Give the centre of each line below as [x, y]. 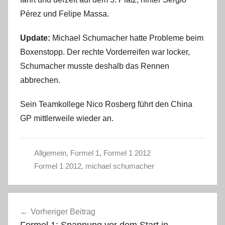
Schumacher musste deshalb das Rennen [95, 66]
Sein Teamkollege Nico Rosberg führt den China [106, 104]
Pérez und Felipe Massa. [65, 14]
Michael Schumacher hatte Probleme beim [127, 38]
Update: [35, 38]
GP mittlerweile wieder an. [67, 118]
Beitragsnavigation [66, 201]
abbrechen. [40, 80]
